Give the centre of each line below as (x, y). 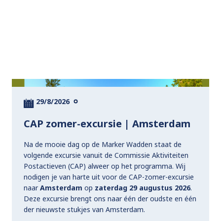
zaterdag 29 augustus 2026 (143, 187)
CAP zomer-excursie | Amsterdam (107, 123)
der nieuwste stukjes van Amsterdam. (84, 209)
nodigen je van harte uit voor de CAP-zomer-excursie (109, 177)
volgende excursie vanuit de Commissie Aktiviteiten (106, 155)
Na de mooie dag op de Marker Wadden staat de (103, 144)
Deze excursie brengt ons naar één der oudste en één (110, 198)
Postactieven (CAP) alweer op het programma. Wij (105, 166)
